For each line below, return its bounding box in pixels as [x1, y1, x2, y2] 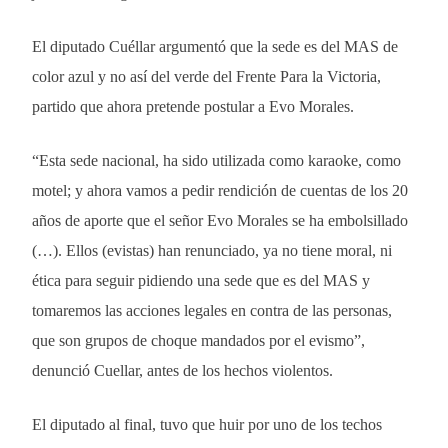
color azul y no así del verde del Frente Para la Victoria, [32, 67, 381, 85]
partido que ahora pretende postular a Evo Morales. [32, 97, 354, 115]
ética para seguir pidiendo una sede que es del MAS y [32, 271, 370, 289]
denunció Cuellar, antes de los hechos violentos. [32, 361, 333, 379]
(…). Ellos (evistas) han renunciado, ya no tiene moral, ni [32, 241, 392, 259]
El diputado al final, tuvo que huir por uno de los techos [32, 415, 382, 433]
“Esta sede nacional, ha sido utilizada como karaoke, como [32, 151, 401, 169]
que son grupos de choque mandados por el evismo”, [32, 331, 365, 349]
